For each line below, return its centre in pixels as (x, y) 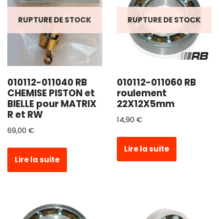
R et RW (25, 114)
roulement (142, 93)
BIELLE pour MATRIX (52, 104)
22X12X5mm (146, 104)
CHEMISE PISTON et (51, 93)
